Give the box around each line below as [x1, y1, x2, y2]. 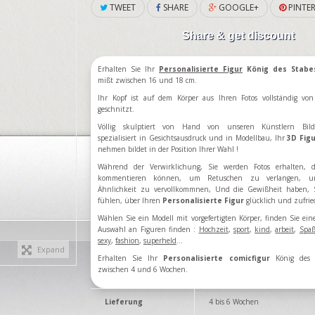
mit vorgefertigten [176, 213, 236, 223]
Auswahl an [98, 224, 138, 234]
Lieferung [105, 297, 143, 307]
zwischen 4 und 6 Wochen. [98, 264, 188, 274]
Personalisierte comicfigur [163, 253, 270, 263]
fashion [115, 236, 139, 245]
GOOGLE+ [217, 1, 259, 13]
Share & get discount [181, 30, 295, 41]
